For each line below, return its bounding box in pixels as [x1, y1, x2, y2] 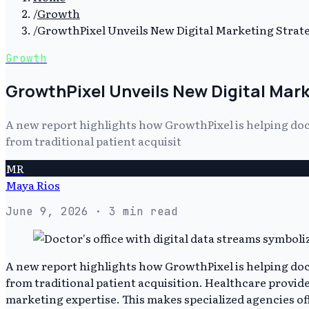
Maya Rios [6, 176, 60, 193]
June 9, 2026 [6, 203, 88, 219]
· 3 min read [88, 203, 178, 219]
